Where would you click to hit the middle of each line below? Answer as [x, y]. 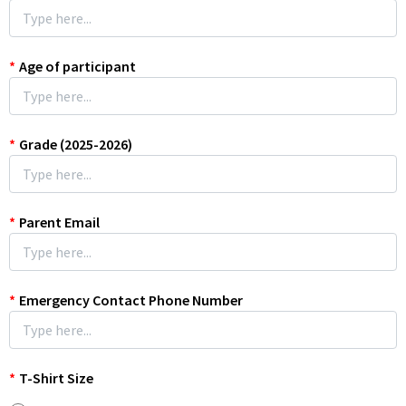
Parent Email [59, 222]
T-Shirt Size [56, 378]
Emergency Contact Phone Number [131, 300]
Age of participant [77, 66]
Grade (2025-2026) [76, 144]
